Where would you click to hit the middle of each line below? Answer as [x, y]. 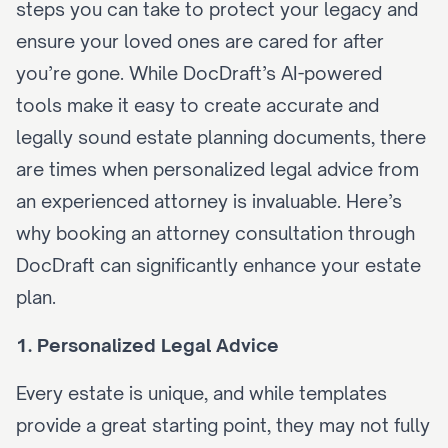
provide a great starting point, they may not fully [223, 425]
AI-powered [331, 73]
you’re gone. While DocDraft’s [148, 73]
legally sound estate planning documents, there [221, 137]
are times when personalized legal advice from [217, 169]
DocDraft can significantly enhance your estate [218, 265]
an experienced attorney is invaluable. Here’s [209, 201]
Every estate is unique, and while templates [201, 393]
